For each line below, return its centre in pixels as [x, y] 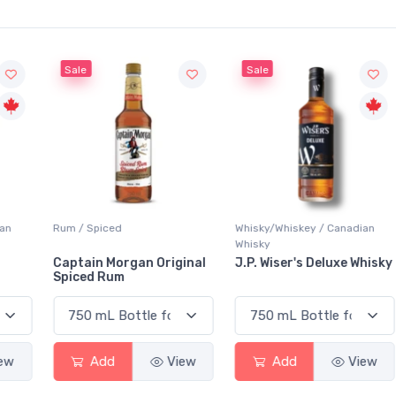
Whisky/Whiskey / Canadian [279, 228]
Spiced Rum [64, 278]
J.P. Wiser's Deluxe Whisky [288, 263]
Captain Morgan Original [104, 263]
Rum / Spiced [62, 228]
